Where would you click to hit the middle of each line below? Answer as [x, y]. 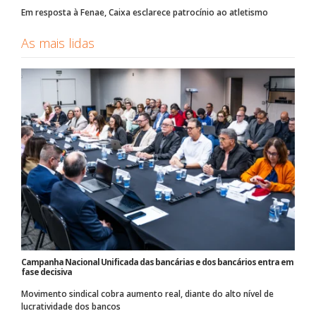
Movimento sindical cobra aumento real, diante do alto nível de [147, 293]
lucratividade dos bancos [71, 306]
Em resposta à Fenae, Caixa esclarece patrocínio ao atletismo [145, 12]
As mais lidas [58, 43]
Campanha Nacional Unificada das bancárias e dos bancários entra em [157, 262]
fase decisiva [47, 272]
